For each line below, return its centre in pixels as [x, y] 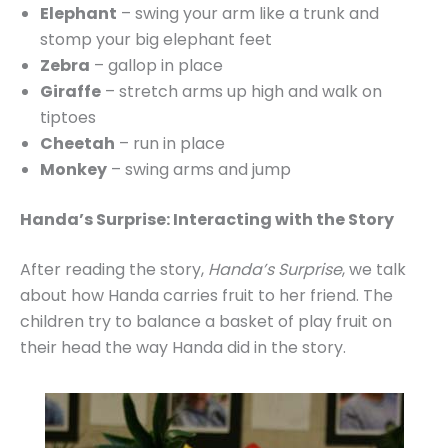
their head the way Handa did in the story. [183, 348]
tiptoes [68, 118]
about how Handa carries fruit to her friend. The [206, 296]
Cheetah [77, 144]
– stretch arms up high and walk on [241, 92]
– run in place [170, 144]
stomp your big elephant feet [156, 40]
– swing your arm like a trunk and [248, 14]
